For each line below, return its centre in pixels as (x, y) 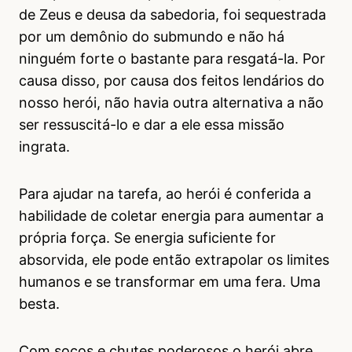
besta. (39, 303)
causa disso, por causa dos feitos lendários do (172, 80)
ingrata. (44, 146)
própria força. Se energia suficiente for (147, 237)
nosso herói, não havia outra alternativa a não (171, 102)
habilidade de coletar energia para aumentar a (171, 215)
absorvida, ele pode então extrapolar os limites (174, 259)
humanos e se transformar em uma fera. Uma (170, 281)
